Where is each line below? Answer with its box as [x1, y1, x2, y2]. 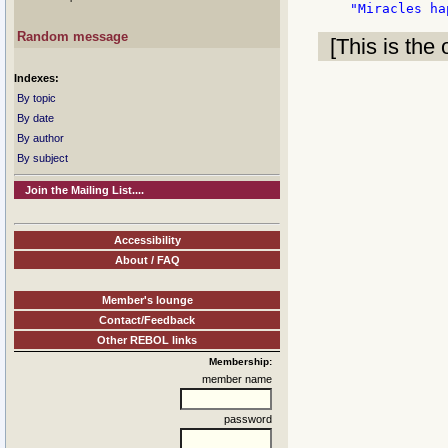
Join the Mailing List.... [25, 184, 145, 196]
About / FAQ [114, 253, 180, 266]
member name [202, 372, 272, 385]
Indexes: [14, 72, 59, 84]
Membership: [209, 355, 272, 367]
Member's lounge [101, 293, 193, 306]
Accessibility [113, 233, 181, 246]
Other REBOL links [97, 333, 197, 346]
